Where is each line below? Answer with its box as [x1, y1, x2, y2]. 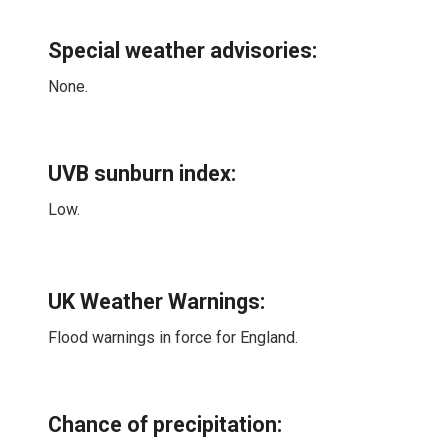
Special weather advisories [48, 38, 313, 64]
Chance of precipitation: [48, 412, 283, 438]
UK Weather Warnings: [48, 288, 266, 314]
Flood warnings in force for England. [48, 327, 299, 347]
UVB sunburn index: [48, 161, 237, 187]
